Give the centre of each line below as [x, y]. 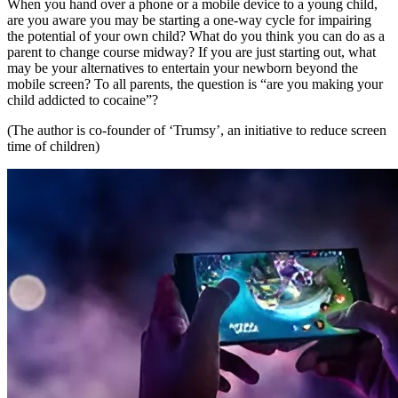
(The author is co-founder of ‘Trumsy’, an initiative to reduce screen [197, 131]
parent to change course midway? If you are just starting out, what [191, 52]
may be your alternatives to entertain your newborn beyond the [183, 68]
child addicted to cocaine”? [83, 100]
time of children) [53, 147]
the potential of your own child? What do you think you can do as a [196, 36]
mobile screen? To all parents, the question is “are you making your [195, 84]
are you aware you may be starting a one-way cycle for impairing [189, 20]
